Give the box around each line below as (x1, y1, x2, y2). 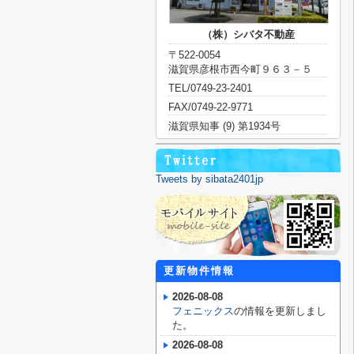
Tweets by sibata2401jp (156, 173, 263, 185)
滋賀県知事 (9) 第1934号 (168, 120, 281, 132)
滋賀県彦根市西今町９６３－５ (168, 63, 312, 75)
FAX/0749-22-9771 (168, 101, 253, 113)
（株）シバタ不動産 (201, 28, 295, 40)
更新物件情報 (164, 265, 235, 277)
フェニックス (172, 305, 234, 317)
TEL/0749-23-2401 (168, 82, 252, 94)
